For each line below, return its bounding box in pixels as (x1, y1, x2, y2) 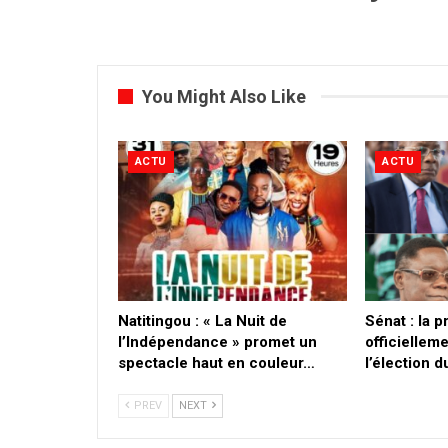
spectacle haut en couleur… (118, 354, 315, 373)
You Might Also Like (142, 85, 306, 107)
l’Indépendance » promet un (118, 333, 317, 352)
